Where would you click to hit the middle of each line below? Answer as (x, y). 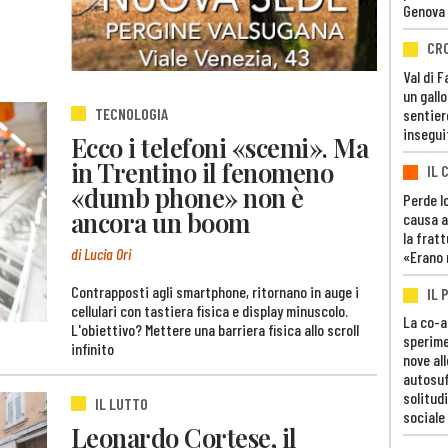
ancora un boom (160, 222)
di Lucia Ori (101, 253)
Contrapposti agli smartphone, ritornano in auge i (215, 291)
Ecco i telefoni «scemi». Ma (220, 147)
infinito (92, 348)
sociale (424, 417)
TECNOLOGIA (131, 113)
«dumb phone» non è (187, 197)
